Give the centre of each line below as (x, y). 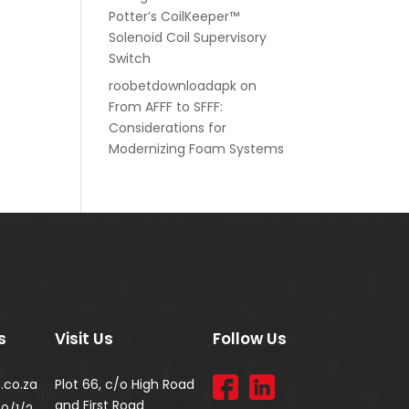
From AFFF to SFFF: (166, 107)
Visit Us (84, 339)
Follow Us (249, 339)
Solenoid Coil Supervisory (188, 37)
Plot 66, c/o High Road (125, 384)
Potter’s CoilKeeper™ (174, 16)
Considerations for (168, 128)
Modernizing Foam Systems (197, 149)
